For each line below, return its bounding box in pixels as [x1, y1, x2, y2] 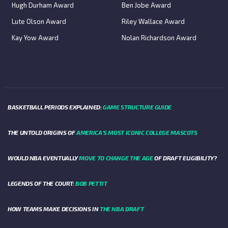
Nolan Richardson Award [122, 34, 196, 42]
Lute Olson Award [12, 17, 66, 26]
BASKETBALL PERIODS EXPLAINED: [8, 103, 103, 111]
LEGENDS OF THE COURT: [8, 180, 76, 187]
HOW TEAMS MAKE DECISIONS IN [8, 205, 100, 213]
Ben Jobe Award [122, 1, 171, 10]
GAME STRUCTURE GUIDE [103, 103, 172, 111]
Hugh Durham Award [12, 1, 74, 10]
